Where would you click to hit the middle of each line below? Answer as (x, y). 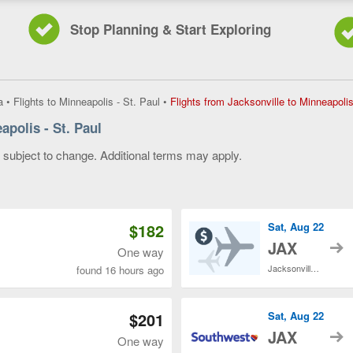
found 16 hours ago (120, 270)
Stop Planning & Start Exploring (171, 29)
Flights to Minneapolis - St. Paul (87, 101)
